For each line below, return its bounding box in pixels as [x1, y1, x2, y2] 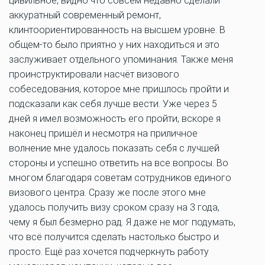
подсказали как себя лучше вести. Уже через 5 [9, 98, 217, 109]
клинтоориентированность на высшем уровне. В [9, 24, 225, 35]
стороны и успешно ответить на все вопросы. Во [9, 157, 228, 169]
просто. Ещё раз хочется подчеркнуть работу [9, 246, 209, 257]
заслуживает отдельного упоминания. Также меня [9, 54, 233, 65]
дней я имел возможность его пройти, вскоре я [9, 113, 221, 124]
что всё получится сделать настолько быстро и [9, 231, 219, 243]
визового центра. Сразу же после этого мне [9, 187, 206, 198]
